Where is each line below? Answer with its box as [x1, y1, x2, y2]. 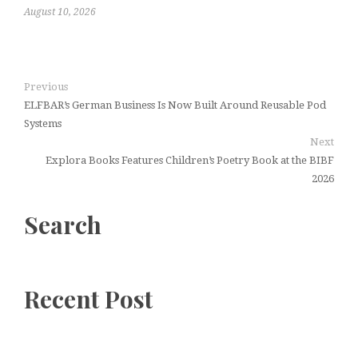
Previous [24, 80, 68, 93]
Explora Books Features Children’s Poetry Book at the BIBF [46, 153, 334, 166]
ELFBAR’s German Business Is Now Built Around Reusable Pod [24, 98, 326, 111]
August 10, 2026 [24, 6, 96, 18]
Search [24, 208, 101, 241]
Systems [24, 117, 62, 129]
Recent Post [24, 282, 153, 315]
